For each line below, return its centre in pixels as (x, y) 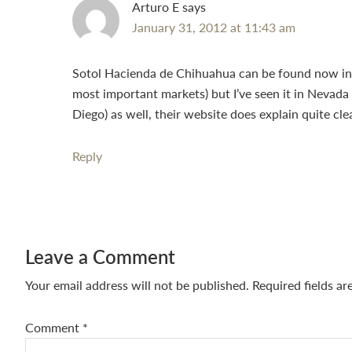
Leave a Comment (100, 256)
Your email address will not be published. (137, 285)
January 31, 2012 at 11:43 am (214, 27)
